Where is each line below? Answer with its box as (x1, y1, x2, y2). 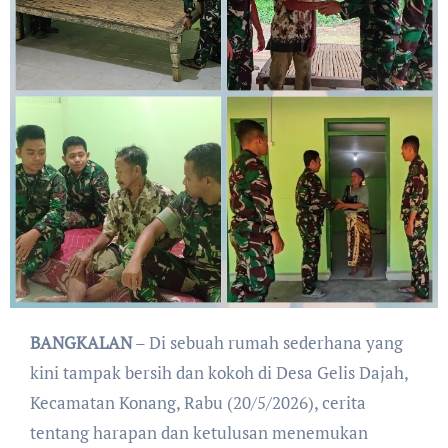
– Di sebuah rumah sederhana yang (131, 330, 403, 354)
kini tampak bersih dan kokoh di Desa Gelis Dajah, (29, 360, 408, 384)
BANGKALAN (39, 330, 132, 354)
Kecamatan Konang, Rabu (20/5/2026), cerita (29, 390, 366, 414)
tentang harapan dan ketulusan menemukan (29, 420, 368, 444)
